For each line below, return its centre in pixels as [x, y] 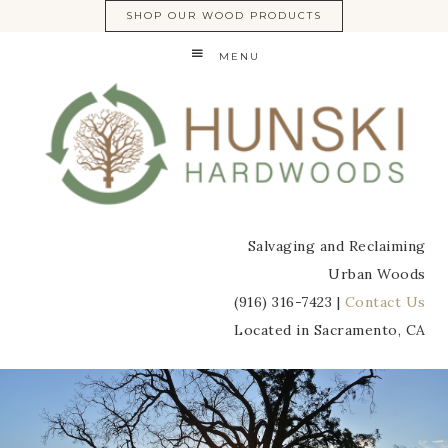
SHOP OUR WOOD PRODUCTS [224, 15]
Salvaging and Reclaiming [336, 246]
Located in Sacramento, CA [330, 330]
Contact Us [385, 302]
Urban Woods [377, 274]
